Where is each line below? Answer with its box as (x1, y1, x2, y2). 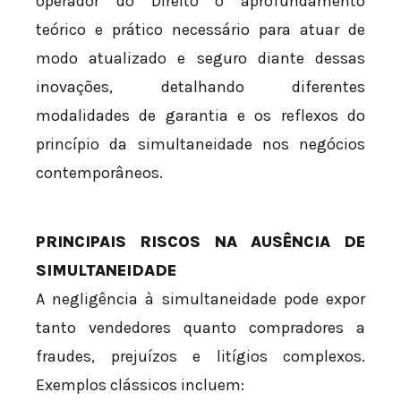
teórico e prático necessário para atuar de (36, 20, 365, 40)
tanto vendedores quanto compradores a (36, 318, 365, 338)
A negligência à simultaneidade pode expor (36, 289, 365, 310)
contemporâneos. (36, 163, 163, 183)
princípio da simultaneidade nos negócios (36, 134, 365, 155)
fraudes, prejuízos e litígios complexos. (36, 346, 365, 367)
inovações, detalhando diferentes (36, 77, 365, 98)
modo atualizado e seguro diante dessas (36, 48, 365, 69)
